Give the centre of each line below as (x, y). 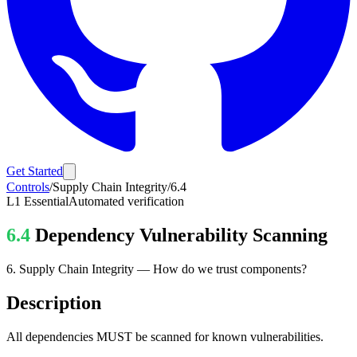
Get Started (35, 171)
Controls (28, 187)
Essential (46, 201)
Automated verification (126, 201)
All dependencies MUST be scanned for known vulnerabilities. (165, 336)
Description (54, 302)
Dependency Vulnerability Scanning (181, 235)
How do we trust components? (230, 269)
